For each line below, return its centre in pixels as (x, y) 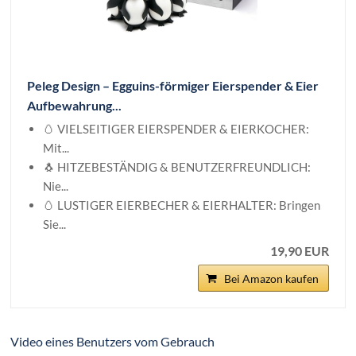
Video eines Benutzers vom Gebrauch (113, 341)
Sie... (55, 224)
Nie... (56, 186)
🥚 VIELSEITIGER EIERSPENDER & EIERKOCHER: (176, 129)
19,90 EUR (299, 251)
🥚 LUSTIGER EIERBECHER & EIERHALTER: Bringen (182, 205)
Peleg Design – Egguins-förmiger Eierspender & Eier (173, 85)
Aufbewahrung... (75, 105)
